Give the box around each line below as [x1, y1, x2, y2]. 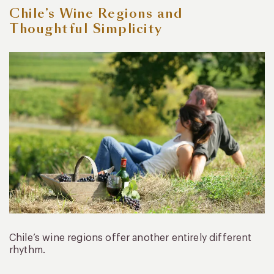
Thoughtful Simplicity [9, 20, 163, 38]
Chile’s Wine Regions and [9, 5, 182, 23]
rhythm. [9, 245, 46, 256]
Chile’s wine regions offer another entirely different [9, 233, 252, 243]
